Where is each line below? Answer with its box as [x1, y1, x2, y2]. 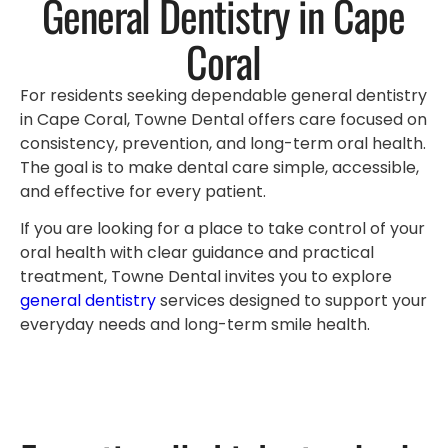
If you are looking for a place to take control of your [20, 216, 425, 240]
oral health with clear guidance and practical [20, 240, 374, 264]
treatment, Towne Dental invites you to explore [20, 264, 392, 288]
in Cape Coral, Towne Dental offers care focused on [20, 108, 427, 132]
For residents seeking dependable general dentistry [20, 84, 427, 108]
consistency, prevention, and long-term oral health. [20, 132, 426, 156]
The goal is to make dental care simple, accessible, [20, 156, 419, 180]
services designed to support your [156, 288, 427, 312]
